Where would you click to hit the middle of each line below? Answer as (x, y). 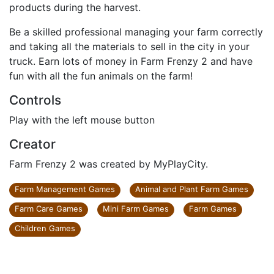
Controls (35, 100)
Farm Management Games (65, 189)
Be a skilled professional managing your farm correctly (136, 32)
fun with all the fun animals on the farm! (101, 76)
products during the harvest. (75, 7)
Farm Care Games (49, 209)
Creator (32, 144)
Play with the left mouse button (82, 120)
